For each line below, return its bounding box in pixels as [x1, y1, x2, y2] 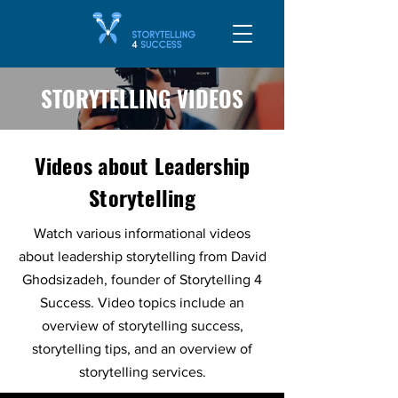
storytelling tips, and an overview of [32, 341, 252, 356]
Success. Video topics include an [40, 295, 244, 310]
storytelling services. [78, 364, 206, 379]
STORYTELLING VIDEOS [41, 82, 243, 115]
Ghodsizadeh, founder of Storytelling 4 [22, 272, 262, 287]
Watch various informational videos [34, 226, 251, 241]
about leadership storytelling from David [18, 249, 267, 264]
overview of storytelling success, [41, 318, 243, 333]
